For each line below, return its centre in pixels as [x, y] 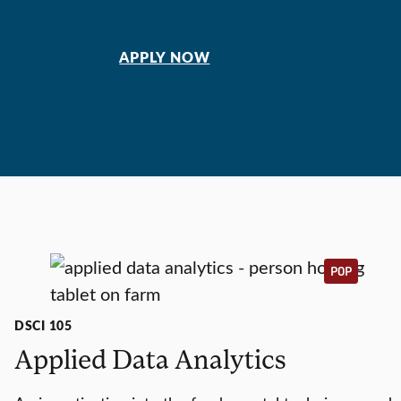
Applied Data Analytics [150, 359]
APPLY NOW [165, 58]
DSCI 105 [43, 325]
